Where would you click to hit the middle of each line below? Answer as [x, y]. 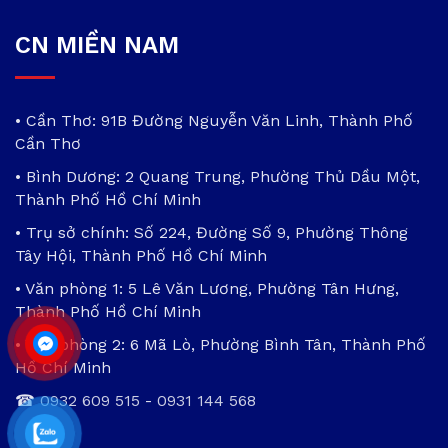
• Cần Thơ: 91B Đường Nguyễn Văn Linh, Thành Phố [214, 120]
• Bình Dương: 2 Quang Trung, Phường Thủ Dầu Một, [217, 176]
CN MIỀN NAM [97, 44]
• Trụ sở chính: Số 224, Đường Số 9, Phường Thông [211, 232]
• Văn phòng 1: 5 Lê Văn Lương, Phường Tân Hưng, [207, 288]
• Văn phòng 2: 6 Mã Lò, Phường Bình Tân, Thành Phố [220, 344]
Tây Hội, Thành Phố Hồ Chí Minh [141, 255]
